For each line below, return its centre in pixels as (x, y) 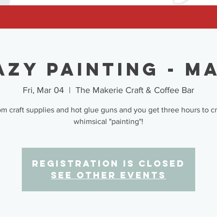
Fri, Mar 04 (43, 90)
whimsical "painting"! (108, 121)
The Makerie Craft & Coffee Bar (135, 90)
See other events (108, 175)
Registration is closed (108, 163)
